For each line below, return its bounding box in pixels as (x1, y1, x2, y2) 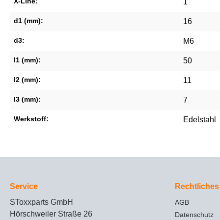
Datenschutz (175, 211, 214, 219)
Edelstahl (183, 115, 216, 124)
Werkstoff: (14, 115, 49, 123)
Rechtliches (175, 182, 219, 191)
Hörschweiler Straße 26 (10, 210, 92, 219)
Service (10, 182, 38, 191)
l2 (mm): (14, 76, 41, 84)
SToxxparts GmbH (10, 198, 73, 207)
